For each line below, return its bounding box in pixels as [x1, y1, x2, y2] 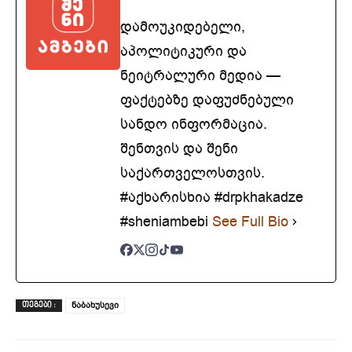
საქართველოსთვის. [120, 163, 265, 182]
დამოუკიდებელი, [120, 16, 245, 36]
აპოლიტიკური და [120, 41, 247, 60]
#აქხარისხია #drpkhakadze [120, 187, 303, 207]
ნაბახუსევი [71, 299, 119, 311]
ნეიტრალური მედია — [120, 65, 280, 85]
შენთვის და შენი [120, 138, 238, 158]
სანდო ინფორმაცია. [120, 114, 267, 134]
